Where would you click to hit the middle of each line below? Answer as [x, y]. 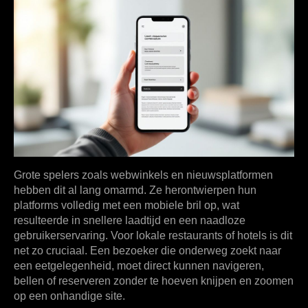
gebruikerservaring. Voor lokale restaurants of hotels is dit [153, 236]
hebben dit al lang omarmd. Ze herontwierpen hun [135, 190]
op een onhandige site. [69, 296]
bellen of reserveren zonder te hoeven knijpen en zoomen [154, 281]
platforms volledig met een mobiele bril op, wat [126, 206]
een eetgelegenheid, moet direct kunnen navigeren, [139, 266]
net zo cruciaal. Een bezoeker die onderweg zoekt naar [147, 251]
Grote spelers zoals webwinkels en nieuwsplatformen [143, 175]
